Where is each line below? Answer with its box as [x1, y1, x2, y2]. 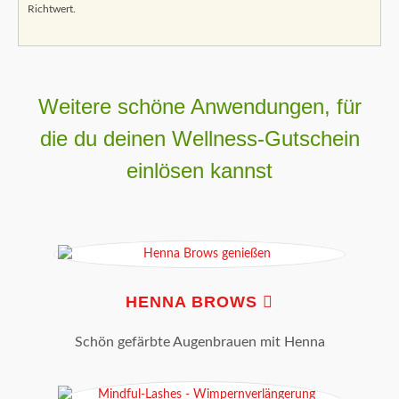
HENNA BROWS [126, 293, 263, 312]
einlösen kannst [126, 159, 273, 183]
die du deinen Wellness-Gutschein [39, 126, 360, 151]
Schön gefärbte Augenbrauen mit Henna [74, 335, 325, 350]
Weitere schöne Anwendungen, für [37, 94, 362, 119]
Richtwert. [28, 4, 76, 15]
